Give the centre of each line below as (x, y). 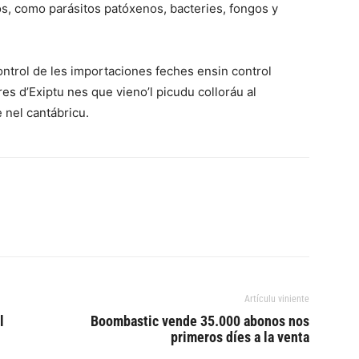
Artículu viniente (277, 299)
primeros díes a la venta (240, 337)
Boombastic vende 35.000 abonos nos (200, 321)
